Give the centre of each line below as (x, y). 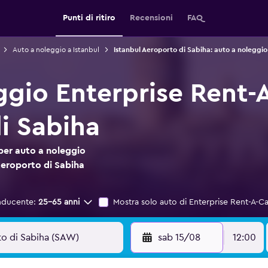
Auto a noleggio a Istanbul (56, 50)
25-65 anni (59, 202)
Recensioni (151, 18)
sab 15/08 (179, 237)
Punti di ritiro (89, 18)
